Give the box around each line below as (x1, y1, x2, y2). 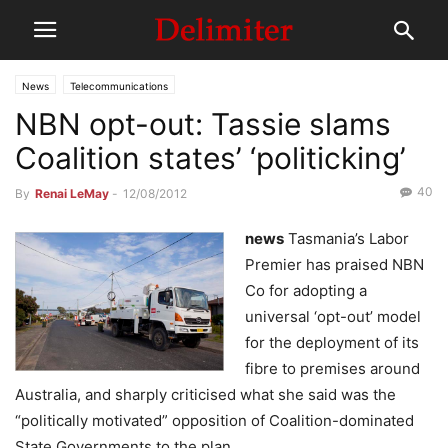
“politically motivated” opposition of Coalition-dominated (15, 411, 414, 430)
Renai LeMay (35, 186, 109, 201)
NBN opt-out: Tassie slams (15, 106, 391, 142)
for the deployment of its (245, 333, 419, 352)
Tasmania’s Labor (284, 229, 409, 248)
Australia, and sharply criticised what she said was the (15, 385, 396, 404)
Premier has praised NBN (245, 255, 424, 274)
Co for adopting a (245, 281, 367, 300)
